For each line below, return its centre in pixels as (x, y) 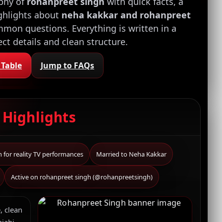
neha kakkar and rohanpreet (126, 15)
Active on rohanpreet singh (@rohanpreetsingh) (82, 177)
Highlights (39, 117)
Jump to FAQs (68, 65)
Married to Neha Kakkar (132, 154)
